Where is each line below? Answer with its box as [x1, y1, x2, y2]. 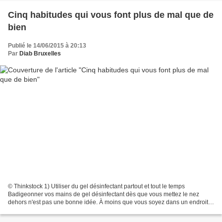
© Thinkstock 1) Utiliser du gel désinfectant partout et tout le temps [8, 182, 185, 190]
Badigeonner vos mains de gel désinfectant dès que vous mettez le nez [8, 190, 199, 198]
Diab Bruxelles [19, 50, 61, 57]
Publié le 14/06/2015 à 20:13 [8, 42, 86, 50]
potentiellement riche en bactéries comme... [8, 206, 125, 214]
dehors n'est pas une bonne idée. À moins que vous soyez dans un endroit [8, 198, 208, 206]
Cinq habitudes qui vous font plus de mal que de [8, 10, 214, 20]
